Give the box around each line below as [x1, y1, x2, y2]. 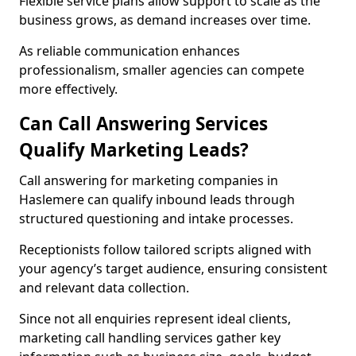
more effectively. [19, 80, 118, 98]
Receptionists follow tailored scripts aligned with [19, 241, 311, 258]
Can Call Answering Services [19, 111, 268, 136]
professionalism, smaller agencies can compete [19, 61, 304, 79]
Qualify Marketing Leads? [19, 137, 249, 162]
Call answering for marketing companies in [19, 172, 278, 189]
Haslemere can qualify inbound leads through [19, 191, 295, 208]
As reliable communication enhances [19, 42, 240, 60]
